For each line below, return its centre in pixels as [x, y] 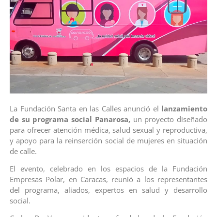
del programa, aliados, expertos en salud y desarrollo [108, 190]
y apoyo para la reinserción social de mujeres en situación [108, 140]
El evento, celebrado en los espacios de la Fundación [108, 169]
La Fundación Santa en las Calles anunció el [85, 108]
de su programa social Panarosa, [71, 119]
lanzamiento [184, 108]
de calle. [24, 151]
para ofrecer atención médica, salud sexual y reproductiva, [108, 130]
